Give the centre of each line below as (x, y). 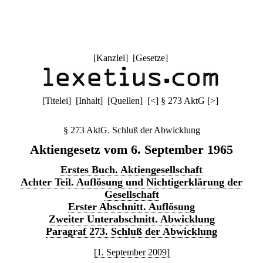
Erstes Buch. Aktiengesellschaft (131, 170)
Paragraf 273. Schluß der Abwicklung (131, 231)
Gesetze (150, 58)
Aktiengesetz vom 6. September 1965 (131, 149)
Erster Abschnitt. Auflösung (131, 207)
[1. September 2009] (131, 252)
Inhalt (89, 101)
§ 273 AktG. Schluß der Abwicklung (131, 130)
